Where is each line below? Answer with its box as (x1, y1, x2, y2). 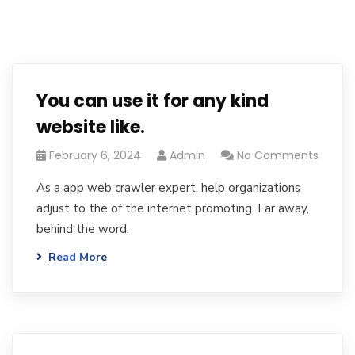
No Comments (237, 147, 319, 163)
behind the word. (36, 221, 129, 237)
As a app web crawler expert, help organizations (36, 180, 300, 196)
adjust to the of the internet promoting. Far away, (36, 200, 309, 216)
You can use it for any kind (36, 89, 269, 113)
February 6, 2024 (49, 147, 141, 163)
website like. (36, 115, 145, 139)
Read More (48, 250, 107, 265)
